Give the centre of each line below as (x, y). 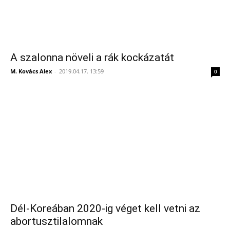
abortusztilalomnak (56, 221)
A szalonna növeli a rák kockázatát (92, 58)
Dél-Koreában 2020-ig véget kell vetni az (105, 208)
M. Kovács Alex (31, 71)
